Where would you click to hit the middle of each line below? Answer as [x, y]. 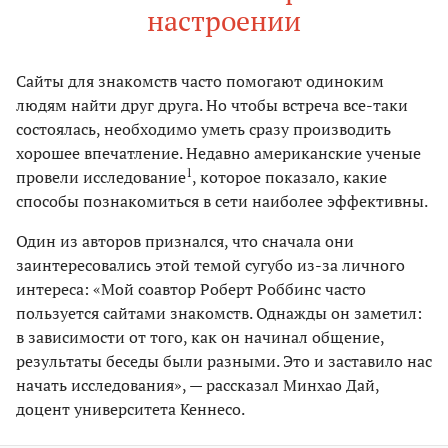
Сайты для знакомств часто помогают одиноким [200, 80]
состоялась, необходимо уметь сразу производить [203, 128]
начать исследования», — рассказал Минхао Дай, [197, 384]
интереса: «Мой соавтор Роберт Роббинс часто [191, 288]
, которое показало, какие [289, 176]
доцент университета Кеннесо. [130, 408]
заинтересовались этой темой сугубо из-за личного [210, 264]
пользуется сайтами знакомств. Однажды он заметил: [219, 312]
